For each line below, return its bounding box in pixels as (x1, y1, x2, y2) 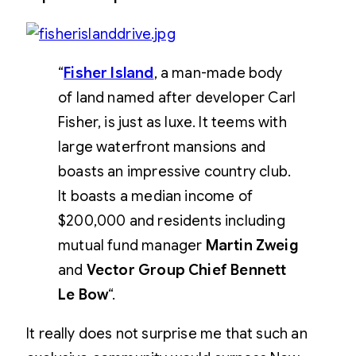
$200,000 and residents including (58, 212, 285, 230)
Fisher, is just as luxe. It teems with (58, 114, 287, 131)
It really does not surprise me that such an (26, 325, 308, 342)
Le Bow (58, 286, 109, 304)
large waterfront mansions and (58, 138, 266, 156)
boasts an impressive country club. (58, 163, 292, 180)
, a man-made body (153, 64, 283, 82)
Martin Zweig (205, 237, 298, 254)
